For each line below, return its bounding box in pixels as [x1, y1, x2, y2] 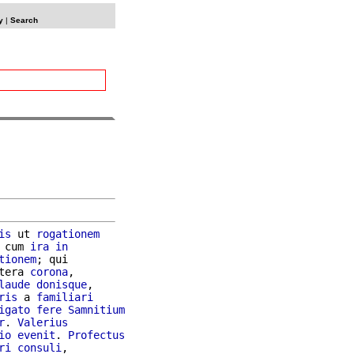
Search [9, 16, 38, 24]
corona [30, 265, 68, 278]
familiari [36, 290, 93, 303]
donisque [36, 277, 87, 291]
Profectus [68, 328, 125, 341]
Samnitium [68, 303, 125, 316]
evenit [17, 328, 55, 341]
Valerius [17, 315, 68, 329]
